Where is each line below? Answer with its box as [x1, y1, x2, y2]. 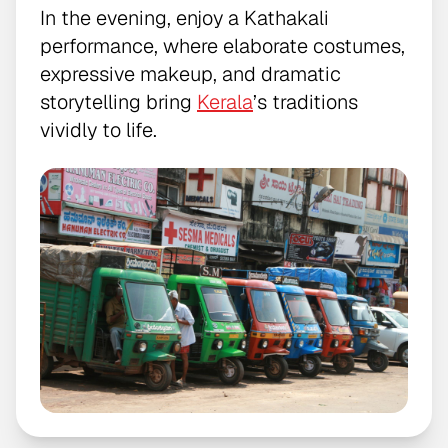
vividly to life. [40, 116, 157, 143]
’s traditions [253, 88, 358, 115]
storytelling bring [40, 88, 197, 115]
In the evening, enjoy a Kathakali [40, 4, 329, 31]
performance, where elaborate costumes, [40, 32, 405, 59]
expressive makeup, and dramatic [40, 60, 341, 87]
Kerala [197, 88, 253, 115]
